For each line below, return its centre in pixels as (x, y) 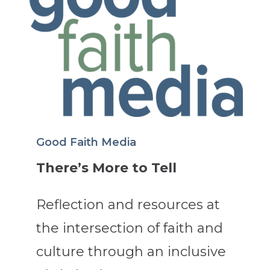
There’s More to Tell (106, 168)
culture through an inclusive (131, 251)
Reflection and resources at (128, 204)
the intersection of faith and (129, 228)
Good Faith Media (86, 142)
